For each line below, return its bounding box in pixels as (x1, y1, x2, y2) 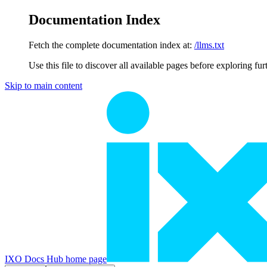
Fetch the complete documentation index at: (29, 39, 192, 50)
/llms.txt (194, 39, 224, 50)
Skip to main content (5, 80, 82, 91)
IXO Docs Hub (5, 253, 63, 264)
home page (63, 253, 107, 264)
